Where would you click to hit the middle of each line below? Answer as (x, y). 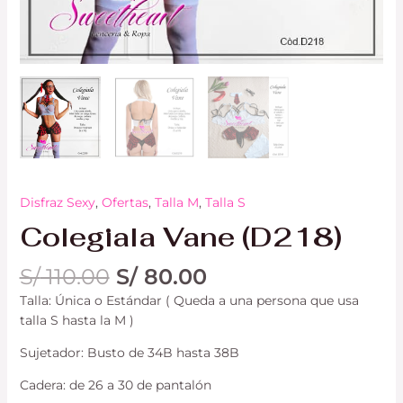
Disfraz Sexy (57, 202)
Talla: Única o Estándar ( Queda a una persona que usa (189, 301)
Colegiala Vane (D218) (180, 237)
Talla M (176, 202)
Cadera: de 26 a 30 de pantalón (115, 385)
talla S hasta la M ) (76, 321)
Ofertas (125, 202)
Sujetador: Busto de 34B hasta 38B (129, 353)
